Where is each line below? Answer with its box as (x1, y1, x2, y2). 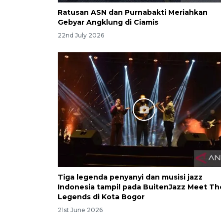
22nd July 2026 (58, 31, 104, 39)
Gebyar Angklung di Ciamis (58, 17, 158, 27)
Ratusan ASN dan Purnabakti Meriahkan (58, 7, 208, 17)
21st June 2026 (58, 206, 103, 214)
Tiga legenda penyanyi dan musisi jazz (58, 172, 203, 182)
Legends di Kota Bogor (58, 192, 145, 201)
